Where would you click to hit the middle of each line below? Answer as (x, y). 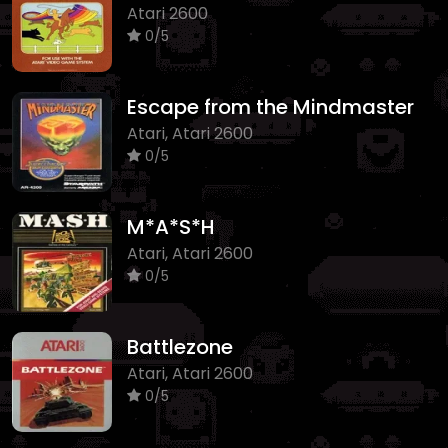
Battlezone (180, 346)
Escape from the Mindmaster (270, 106)
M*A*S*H (171, 226)
